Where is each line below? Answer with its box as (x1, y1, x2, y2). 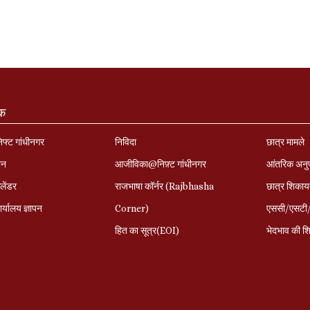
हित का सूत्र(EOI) (114, 224, 179, 236)
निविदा (114, 136, 136, 147)
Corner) (114, 202, 149, 214)
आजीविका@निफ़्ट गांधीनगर (114, 158, 206, 170)
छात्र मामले (266, 136, 305, 147)
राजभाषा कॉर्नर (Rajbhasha (114, 180, 214, 192)
